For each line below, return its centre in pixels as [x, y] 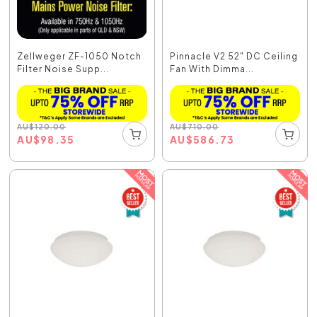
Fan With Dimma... [212, 69]
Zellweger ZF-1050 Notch [80, 56]
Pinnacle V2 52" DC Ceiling [234, 56]
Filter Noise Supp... [63, 69]
